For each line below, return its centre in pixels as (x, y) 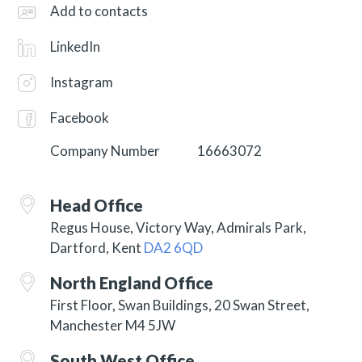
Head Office (97, 205)
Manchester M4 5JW (113, 325)
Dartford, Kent (97, 247)
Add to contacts (99, 11)
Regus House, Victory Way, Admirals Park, (179, 227)
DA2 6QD (174, 247)
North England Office (132, 282)
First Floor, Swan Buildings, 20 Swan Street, (180, 305)
